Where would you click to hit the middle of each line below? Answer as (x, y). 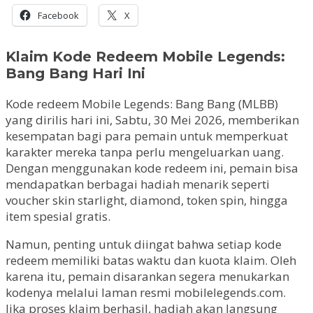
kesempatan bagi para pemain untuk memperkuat (147, 136)
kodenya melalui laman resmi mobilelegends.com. (146, 292)
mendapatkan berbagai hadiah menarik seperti (138, 184)
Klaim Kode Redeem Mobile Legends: (145, 56)
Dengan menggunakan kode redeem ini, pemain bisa (152, 168)
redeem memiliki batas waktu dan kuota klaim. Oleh (151, 260)
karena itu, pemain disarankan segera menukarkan (147, 276)
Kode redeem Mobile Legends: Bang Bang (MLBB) (142, 103)
